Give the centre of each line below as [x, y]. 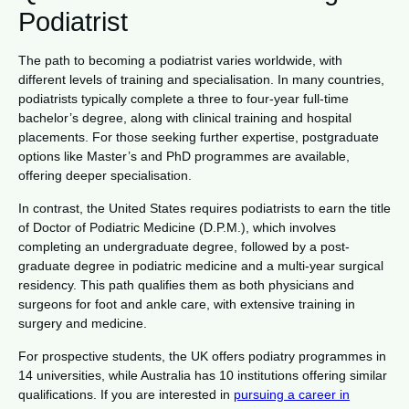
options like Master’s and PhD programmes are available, [184, 156]
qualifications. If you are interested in [126, 394]
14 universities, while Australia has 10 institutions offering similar [203, 375]
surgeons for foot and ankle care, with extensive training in [187, 304]
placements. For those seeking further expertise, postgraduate [199, 136]
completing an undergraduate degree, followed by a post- [184, 246]
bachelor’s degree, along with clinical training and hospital [185, 117]
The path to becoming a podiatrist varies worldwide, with [180, 60]
